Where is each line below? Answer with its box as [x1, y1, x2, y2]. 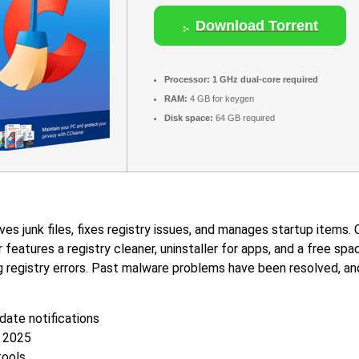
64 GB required [213, 113, 275, 123]
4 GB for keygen [188, 94, 254, 104]
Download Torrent [196, 17, 318, 34]
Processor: [164, 75, 210, 85]
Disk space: [164, 113, 213, 123]
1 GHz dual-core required [210, 75, 318, 85]
